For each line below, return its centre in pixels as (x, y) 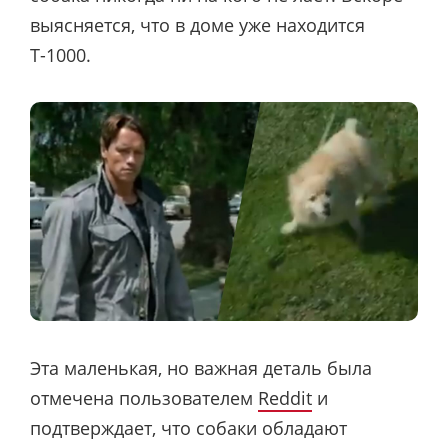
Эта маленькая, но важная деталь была (201, 368)
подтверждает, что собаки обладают (188, 428)
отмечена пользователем (144, 398)
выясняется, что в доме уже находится (197, 25)
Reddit (285, 398)
